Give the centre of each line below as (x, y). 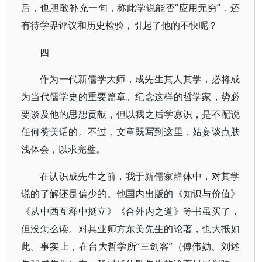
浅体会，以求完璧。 (63, 149)
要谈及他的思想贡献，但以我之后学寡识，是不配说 (131, 114)
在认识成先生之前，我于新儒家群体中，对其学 (140, 176)
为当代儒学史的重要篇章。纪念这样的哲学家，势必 (131, 96)
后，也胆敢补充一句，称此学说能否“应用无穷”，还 (131, 8)
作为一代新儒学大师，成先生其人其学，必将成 (140, 79)
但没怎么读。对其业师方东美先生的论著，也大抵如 (131, 229)
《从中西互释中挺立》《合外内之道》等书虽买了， (131, 211)
